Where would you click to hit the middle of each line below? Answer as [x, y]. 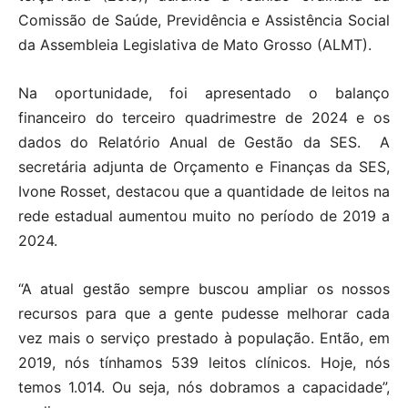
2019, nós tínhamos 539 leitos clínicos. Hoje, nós [204, 363]
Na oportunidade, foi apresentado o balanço [204, 93]
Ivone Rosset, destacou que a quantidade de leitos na [204, 192]
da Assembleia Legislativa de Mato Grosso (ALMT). [195, 45]
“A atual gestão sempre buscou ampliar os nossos [204, 289]
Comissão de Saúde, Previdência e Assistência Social [204, 20]
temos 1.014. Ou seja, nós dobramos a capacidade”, [204, 388]
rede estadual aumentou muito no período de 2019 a [204, 216]
